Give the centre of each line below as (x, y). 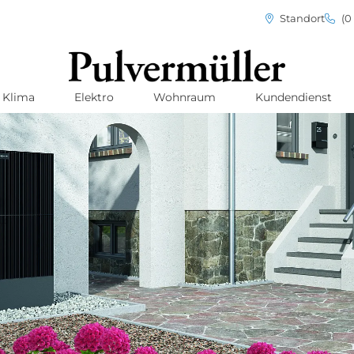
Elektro (94, 98)
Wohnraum (184, 98)
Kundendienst (293, 98)
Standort (301, 18)
